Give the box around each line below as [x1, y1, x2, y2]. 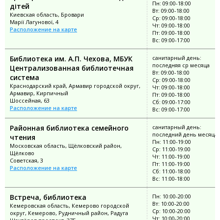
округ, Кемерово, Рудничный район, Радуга [10, 209, 128, 217]
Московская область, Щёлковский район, [10, 141, 122, 149]
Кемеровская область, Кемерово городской [10, 201, 129, 209]
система [10, 72, 39, 82]
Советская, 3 [10, 156, 43, 164]
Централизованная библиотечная [10, 63, 134, 73]
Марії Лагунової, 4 [10, 18, 58, 26]
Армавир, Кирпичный [10, 89, 68, 97]
